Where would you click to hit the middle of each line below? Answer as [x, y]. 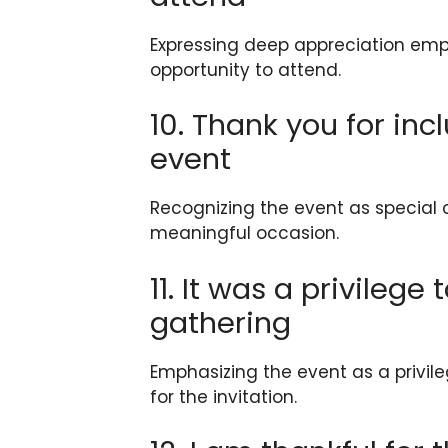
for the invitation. [223, 396]
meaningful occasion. [244, 233]
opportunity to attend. [245, 69]
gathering [220, 322]
